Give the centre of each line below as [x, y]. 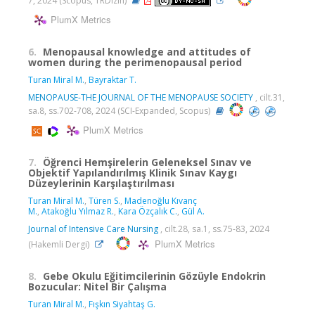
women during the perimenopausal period [135, 62]
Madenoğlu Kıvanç [161, 200]
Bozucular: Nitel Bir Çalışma [97, 286]
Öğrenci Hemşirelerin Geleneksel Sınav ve [147, 162]
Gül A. [193, 211]
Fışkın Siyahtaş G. [122, 304]
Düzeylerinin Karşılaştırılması [101, 183]
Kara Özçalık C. [148, 211]
